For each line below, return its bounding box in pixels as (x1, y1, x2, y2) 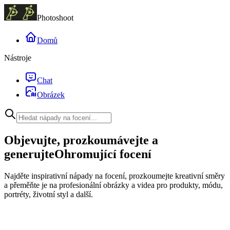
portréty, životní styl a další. (4, 189, 93, 199)
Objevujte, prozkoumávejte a (4, 133, 158, 147)
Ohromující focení (54, 147, 151, 161)
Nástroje (4, 53, 31, 62)
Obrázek (37, 90, 65, 99)
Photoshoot (37, 13, 73, 22)
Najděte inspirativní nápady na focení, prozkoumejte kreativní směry (4, 171, 225, 180)
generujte (4, 147, 54, 161)
